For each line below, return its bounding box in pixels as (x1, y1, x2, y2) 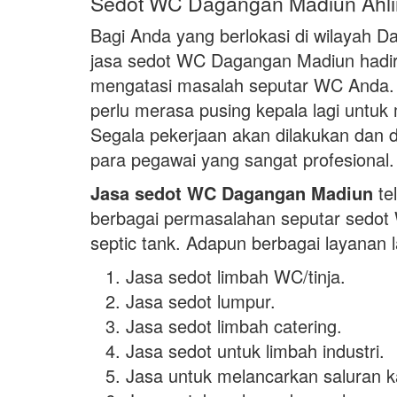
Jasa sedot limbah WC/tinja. (126, 263, 346, 289)
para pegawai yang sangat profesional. (90, 146, 394, 172)
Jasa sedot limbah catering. (126, 313, 342, 339)
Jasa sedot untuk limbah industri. (126, 338, 385, 363)
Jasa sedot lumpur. (126, 288, 276, 314)
